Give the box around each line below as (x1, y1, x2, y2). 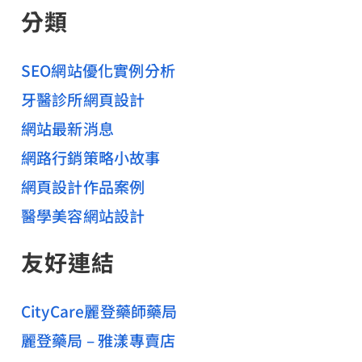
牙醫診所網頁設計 (20, 87, 145, 110)
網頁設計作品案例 (20, 175, 145, 197)
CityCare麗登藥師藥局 (20, 299, 178, 322)
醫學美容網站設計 (20, 204, 145, 226)
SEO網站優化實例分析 (20, 58, 175, 81)
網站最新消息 (20, 116, 114, 139)
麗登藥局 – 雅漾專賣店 (20, 328, 176, 351)
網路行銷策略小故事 (20, 145, 161, 168)
